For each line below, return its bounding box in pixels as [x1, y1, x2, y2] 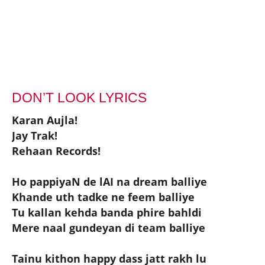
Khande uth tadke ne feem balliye [12, 189, 195, 204]
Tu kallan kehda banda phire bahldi [12, 205, 202, 219]
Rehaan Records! [12, 143, 101, 158]
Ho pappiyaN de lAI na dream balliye [12, 174, 207, 189]
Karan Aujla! [12, 112, 77, 127]
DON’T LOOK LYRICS [12, 89, 147, 105]
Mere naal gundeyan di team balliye [12, 220, 205, 235]
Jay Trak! [12, 128, 57, 143]
